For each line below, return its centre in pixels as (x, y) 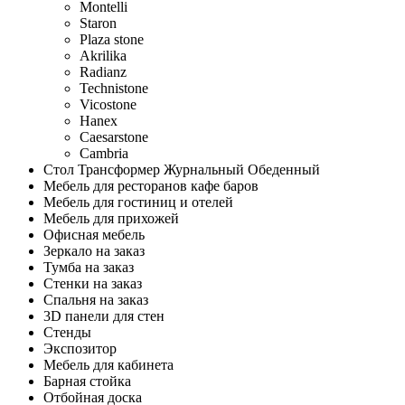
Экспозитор (80, 348)
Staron (98, 23)
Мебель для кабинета (108, 365)
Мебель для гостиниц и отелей (138, 202)
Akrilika (103, 56)
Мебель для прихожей (111, 218)
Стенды (67, 332)
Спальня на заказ (96, 300)
